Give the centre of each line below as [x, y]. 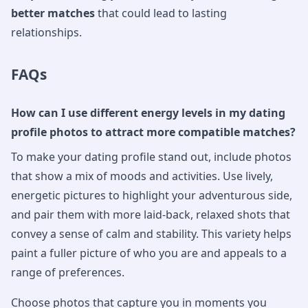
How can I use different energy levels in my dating [148, 112]
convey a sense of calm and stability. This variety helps [151, 233]
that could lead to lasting [161, 13]
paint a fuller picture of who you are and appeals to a [149, 253]
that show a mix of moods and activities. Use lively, [142, 176]
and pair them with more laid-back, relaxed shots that [151, 214]
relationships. [46, 32]
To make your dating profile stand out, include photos [151, 156]
